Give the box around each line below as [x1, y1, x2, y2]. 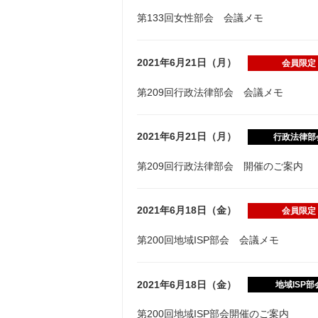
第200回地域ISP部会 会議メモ [137, 234, 279, 246]
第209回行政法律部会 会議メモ [137, 86, 283, 98]
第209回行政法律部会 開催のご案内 [137, 160, 303, 172]
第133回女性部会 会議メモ [137, 12, 263, 24]
